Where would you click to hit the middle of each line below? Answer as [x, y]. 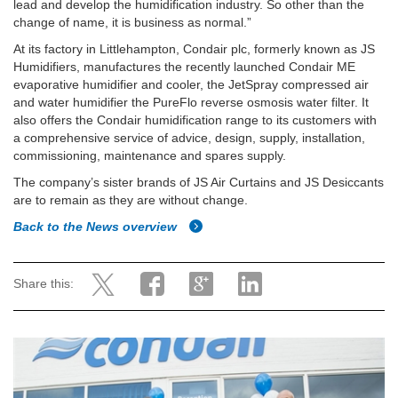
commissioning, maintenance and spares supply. [150, 155]
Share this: [44, 283]
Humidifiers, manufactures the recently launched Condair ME [184, 67]
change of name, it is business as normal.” [132, 22]
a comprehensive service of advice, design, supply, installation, [189, 138]
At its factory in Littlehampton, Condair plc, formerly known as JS [194, 49]
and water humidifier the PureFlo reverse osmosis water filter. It [191, 102]
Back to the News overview [97, 227]
